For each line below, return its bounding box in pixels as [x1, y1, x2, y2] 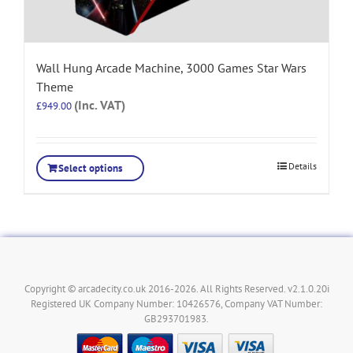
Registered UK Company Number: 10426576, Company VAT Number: [31, 296, 322, 310]
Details [288, 159, 317, 172]
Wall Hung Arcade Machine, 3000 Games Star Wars [36, 59, 307, 76]
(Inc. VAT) [74, 96, 125, 113]
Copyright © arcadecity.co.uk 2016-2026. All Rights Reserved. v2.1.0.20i [24, 281, 329, 295]
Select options [58, 161, 122, 175]
